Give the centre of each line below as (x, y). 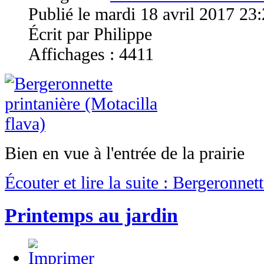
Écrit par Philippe (90, 34)
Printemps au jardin (91, 215)
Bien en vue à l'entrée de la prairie (125, 153)
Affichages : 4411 (91, 54)
